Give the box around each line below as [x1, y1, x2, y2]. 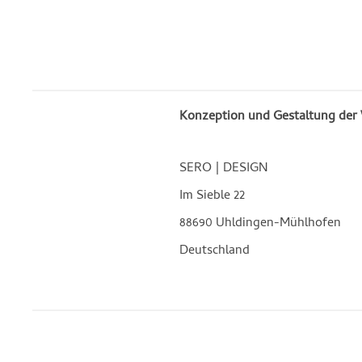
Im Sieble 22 [179, 185, 245, 207]
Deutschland [179, 240, 250, 262]
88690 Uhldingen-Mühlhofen [179, 213, 341, 234]
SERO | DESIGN [179, 158, 267, 179]
